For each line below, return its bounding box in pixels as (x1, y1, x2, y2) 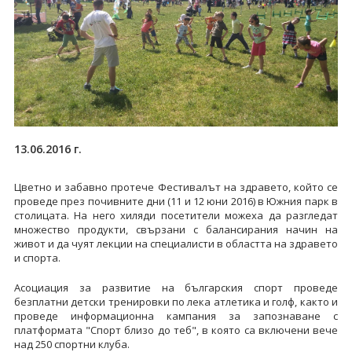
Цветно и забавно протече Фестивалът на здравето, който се (13, 179, 339, 194)
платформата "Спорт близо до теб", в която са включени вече (13, 322, 339, 337)
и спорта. (13, 250, 60, 265)
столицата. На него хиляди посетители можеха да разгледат (13, 207, 339, 222)
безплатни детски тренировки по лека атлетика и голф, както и (13, 294, 339, 309)
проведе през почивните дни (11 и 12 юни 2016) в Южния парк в (13, 193, 339, 208)
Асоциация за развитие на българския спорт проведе (13, 280, 339, 295)
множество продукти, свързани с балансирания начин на (13, 222, 339, 236)
